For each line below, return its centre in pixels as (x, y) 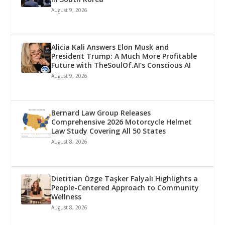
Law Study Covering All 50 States (109, 131)
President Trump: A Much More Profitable (124, 56)
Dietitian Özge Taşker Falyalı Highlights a (125, 178)
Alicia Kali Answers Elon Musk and (110, 47)
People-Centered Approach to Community (125, 187)
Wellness (67, 196)
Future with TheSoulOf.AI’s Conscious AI (121, 65)
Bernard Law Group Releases (101, 113)
